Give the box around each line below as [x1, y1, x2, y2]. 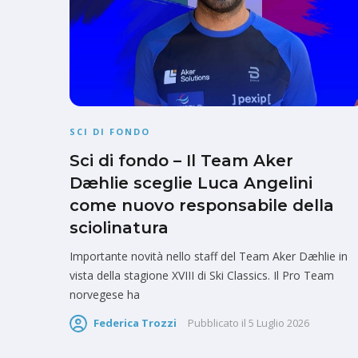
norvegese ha [70, 287, 140, 303]
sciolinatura [70, 218, 169, 238]
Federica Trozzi [93, 316, 177, 331]
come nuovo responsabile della [70, 196, 334, 216]
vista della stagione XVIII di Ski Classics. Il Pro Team [70, 268, 334, 284]
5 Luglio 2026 [249, 316, 309, 331]
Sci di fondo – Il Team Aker [70, 151, 293, 171]
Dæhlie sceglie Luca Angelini [70, 173, 312, 193]
